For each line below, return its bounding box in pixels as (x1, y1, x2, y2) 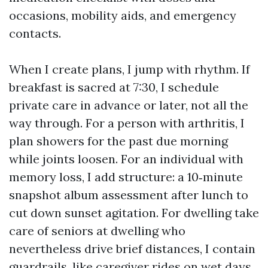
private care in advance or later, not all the (9, 98, 248, 112)
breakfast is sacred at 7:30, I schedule (9, 80, 219, 95)
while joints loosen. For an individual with (9, 151, 243, 166)
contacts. (9, 26, 61, 41)
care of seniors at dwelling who (9, 223, 185, 238)
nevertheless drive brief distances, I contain (9, 241, 255, 256)
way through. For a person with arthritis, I (9, 115, 245, 130)
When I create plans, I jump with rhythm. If (9, 62, 250, 77)
